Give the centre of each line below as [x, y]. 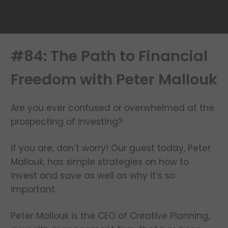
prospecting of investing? [67, 122]
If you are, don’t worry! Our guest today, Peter [111, 148]
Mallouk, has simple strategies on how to [100, 162]
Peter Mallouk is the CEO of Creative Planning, [110, 216]
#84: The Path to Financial [109, 56]
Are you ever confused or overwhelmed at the [112, 108]
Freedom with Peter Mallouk [114, 79]
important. [34, 189]
